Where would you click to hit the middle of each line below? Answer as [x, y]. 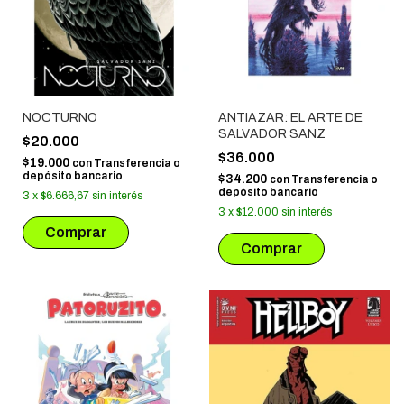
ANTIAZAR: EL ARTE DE [290, 118]
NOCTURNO [60, 118]
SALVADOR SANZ [271, 134]
